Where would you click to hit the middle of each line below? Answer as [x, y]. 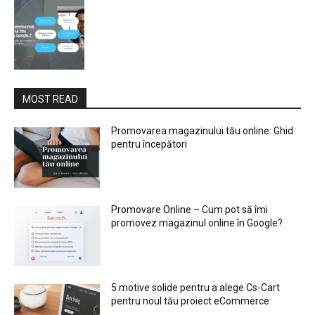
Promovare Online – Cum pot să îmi [190, 209]
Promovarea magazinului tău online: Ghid [202, 131]
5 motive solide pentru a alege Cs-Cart [196, 288]
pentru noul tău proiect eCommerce [191, 301]
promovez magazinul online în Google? [197, 223]
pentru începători [149, 144]
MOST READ [50, 99]
